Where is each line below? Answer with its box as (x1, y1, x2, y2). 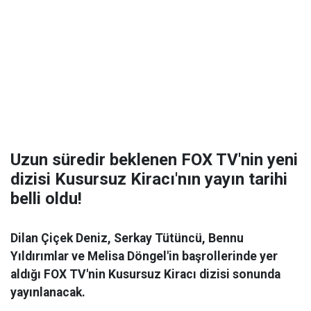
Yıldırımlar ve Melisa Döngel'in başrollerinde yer (10, 249, 278, 263)
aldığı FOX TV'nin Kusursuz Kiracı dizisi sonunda (10, 267, 280, 281)
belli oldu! (10, 189, 82, 208)
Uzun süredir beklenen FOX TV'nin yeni (10, 150, 298, 169)
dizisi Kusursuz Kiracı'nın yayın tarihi (10, 169, 287, 189)
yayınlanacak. (10, 285, 85, 299)
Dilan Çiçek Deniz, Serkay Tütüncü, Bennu (10, 231, 244, 245)
